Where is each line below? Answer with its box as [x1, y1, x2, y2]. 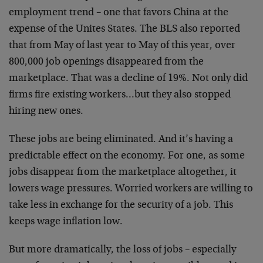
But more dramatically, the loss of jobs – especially [9, 245, 236, 255]
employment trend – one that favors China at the [9, 8, 228, 18]
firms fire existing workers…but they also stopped [9, 90, 231, 100]
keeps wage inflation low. [9, 217, 123, 227]
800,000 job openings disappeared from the [9, 57, 204, 68]
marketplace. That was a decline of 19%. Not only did [9, 73, 248, 84]
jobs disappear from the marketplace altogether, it [9, 167, 237, 178]
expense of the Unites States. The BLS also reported [9, 24, 240, 35]
